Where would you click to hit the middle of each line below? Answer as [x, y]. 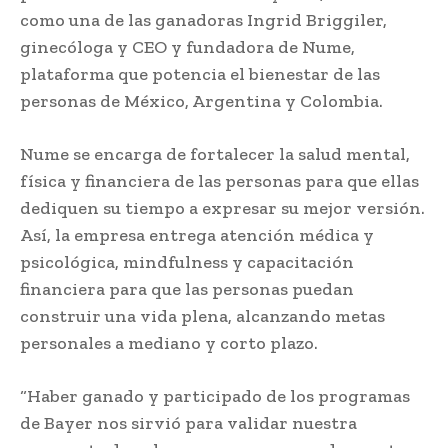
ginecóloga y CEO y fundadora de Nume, [187, 46]
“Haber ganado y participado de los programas [215, 395]
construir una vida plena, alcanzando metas [202, 315]
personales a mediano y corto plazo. [169, 342]
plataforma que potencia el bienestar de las [200, 73]
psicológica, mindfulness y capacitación [187, 261]
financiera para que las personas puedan [187, 288]
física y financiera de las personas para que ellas [219, 180]
